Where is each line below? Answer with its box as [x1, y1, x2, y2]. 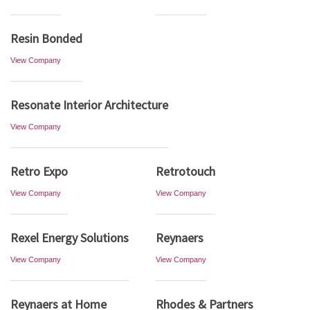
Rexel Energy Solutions [10, 230, 129, 246]
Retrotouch [156, 163, 215, 179]
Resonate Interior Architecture [10, 97, 168, 113]
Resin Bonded [10, 30, 82, 46]
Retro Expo [10, 163, 68, 179]
